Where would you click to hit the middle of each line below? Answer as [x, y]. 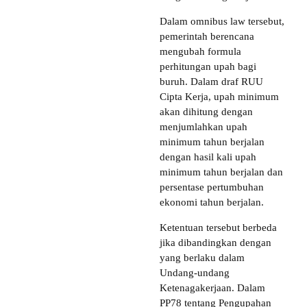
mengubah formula [200, 52]
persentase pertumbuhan [212, 187]
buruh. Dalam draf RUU [211, 82]
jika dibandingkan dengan [216, 243]
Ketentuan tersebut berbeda [218, 228]
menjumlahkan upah [204, 127]
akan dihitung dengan [206, 112]
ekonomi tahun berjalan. [212, 202]
